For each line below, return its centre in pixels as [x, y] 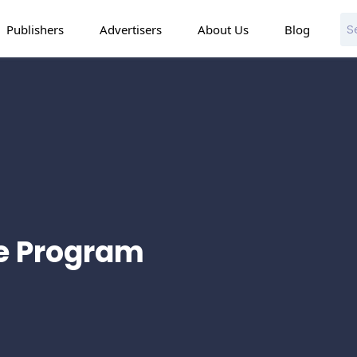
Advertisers [130, 29]
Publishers [35, 29]
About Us [223, 29]
